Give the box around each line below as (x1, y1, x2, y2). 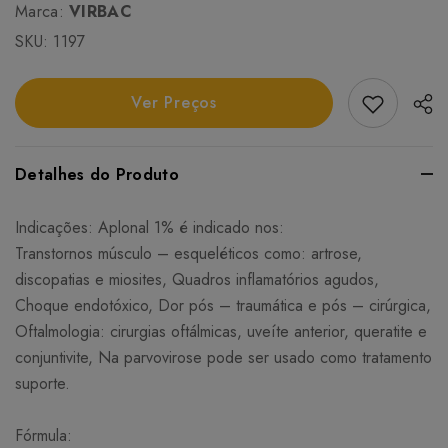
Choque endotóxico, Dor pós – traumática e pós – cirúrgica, (15, 294, 431, 318)
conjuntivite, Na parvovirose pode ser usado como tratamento (15, 346, 432, 370)
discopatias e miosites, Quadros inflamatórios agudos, (15, 268, 379, 292)
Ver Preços (131, 91, 217, 115)
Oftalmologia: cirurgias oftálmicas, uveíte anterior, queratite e (15, 320, 427, 344)
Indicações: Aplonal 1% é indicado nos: (15, 216, 284, 240)
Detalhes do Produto (15, 163, 180, 187)
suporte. (15, 372, 70, 396)
